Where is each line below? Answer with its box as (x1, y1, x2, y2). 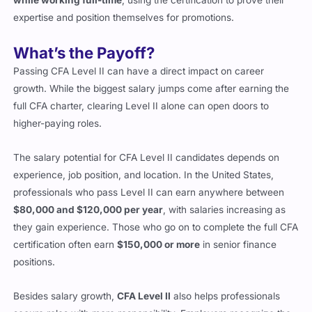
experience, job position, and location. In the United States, (13, 153, 274, 164)
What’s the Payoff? (13, 26, 155, 46)
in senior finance (200, 222, 277, 234)
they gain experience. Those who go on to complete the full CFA (13, 205, 299, 217)
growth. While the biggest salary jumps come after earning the (13, 66, 290, 78)
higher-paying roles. (13, 101, 102, 113)
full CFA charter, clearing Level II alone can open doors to (13, 84, 270, 95)
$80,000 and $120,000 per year (13, 187, 164, 199)
